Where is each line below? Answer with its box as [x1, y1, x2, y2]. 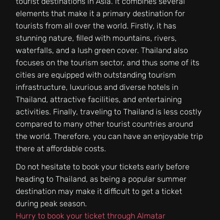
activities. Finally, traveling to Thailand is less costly [16, 107, 202, 116]
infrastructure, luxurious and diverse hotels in [16, 82, 178, 92]
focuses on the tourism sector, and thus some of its [16, 57, 199, 67]
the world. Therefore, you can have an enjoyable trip [16, 131, 203, 141]
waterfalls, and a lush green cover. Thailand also [16, 45, 188, 55]
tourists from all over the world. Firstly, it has [16, 21, 176, 30]
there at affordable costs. [16, 143, 106, 153]
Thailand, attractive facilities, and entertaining [16, 94, 182, 104]
